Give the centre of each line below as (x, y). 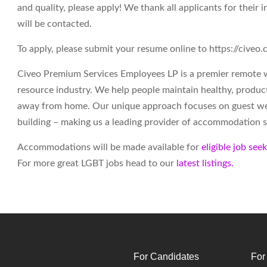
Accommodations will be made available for (109, 147)
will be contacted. (55, 24)
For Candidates (166, 257)
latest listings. (206, 163)
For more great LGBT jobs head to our (97, 163)
